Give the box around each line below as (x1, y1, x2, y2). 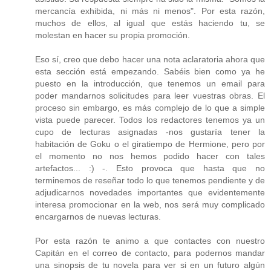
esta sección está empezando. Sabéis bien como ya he (35, 66, 265, 76)
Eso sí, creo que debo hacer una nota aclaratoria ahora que (35, 54, 265, 64)
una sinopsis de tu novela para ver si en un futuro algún (35, 260, 265, 270)
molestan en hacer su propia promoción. (35, 30, 190, 40)
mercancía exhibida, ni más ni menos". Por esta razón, (35, 5, 265, 16)
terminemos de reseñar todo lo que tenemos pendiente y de (35, 175, 265, 185)
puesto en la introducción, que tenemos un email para (35, 78, 265, 88)
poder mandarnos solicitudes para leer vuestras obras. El (35, 90, 265, 100)
